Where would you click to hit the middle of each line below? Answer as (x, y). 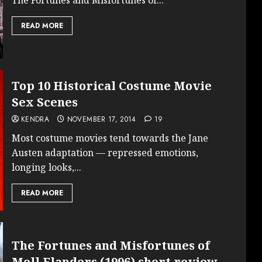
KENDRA (35, 120)
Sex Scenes (44, 102)
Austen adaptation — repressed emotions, (105, 153)
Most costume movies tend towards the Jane (110, 138)
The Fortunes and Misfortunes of (111, 245)
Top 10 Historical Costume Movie (111, 86)
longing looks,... (46, 168)
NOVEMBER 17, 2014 (101, 120)
